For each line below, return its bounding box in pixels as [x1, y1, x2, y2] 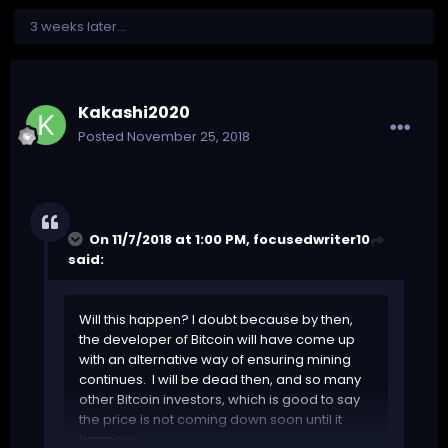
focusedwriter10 [253, 230, 370, 250]
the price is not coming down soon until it [79, 410, 342, 430]
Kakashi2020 [78, 101, 190, 125]
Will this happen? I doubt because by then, [79, 310, 353, 330]
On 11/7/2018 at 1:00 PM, [89, 230, 253, 250]
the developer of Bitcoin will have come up [79, 330, 355, 350]
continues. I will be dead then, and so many [79, 370, 361, 390]
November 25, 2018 [127, 127, 250, 147]
